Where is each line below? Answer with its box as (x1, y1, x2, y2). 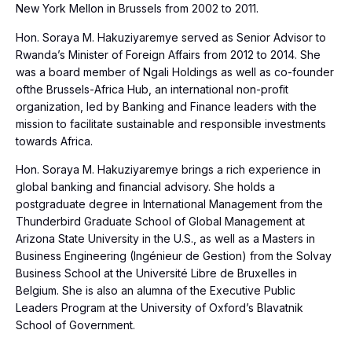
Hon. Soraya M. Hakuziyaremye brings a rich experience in (16, 162, 321, 176)
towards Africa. (16, 134, 96, 148)
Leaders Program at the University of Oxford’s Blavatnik (16, 300, 303, 314)
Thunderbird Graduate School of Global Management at (16, 214, 305, 228)
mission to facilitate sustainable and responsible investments (16, 116, 326, 130)
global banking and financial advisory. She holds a (16, 179, 275, 193)
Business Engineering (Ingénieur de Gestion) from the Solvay (16, 248, 332, 262)
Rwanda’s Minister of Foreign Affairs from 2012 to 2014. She (16, 47, 321, 61)
